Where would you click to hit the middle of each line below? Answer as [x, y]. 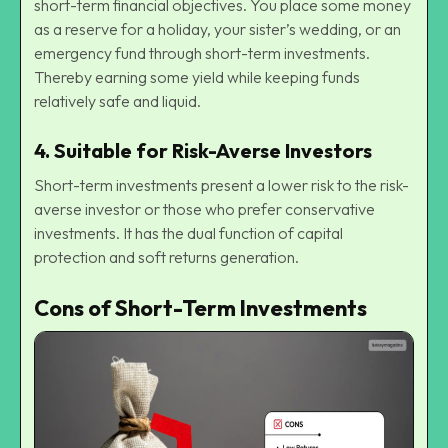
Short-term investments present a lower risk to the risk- [221, 184]
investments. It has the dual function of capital [188, 232]
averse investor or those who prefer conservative [204, 208]
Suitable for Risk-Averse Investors [213, 150]
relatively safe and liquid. [117, 100]
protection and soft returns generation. [166, 256]
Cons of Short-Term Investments [200, 307]
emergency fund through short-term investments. [202, 52]
